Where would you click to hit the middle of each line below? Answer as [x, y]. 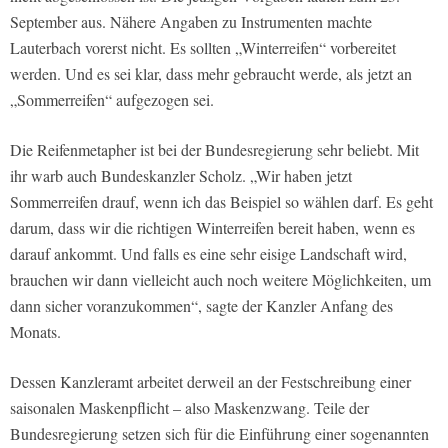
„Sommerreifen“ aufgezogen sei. [112, 99]
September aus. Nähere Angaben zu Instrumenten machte [191, 21]
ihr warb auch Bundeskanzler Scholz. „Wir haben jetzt [181, 175]
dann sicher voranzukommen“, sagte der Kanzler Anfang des [201, 305]
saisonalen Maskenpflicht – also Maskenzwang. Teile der [189, 407]
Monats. [35, 331]
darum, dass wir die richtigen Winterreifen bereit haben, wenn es [212, 227]
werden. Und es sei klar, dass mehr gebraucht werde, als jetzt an [211, 73]
